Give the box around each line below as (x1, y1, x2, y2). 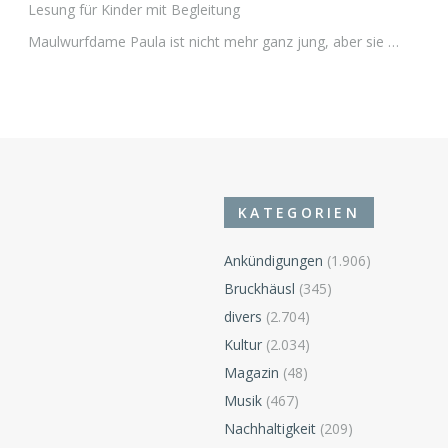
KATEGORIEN (238, 203, 361, 223)
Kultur (224, 335, 262, 355)
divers (224, 307, 262, 327)
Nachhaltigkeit (224, 419, 316, 439)
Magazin (224, 363, 279, 383)
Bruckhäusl (224, 279, 295, 299)
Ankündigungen (224, 251, 323, 271)
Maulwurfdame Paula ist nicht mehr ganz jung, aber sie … (27, 32, 399, 52)
